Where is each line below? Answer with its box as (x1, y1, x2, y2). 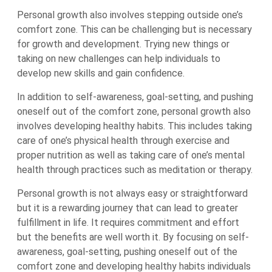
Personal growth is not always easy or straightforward (17, 188, 248, 199)
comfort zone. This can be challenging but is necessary (17, 24, 252, 35)
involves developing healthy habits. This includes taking (17, 120, 252, 132)
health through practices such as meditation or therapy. (17, 164, 253, 175)
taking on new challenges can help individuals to (17, 53, 220, 64)
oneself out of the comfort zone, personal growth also (17, 106, 251, 117)
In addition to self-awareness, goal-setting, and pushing (17, 91, 253, 103)
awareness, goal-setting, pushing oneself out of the (17, 246, 237, 257)
